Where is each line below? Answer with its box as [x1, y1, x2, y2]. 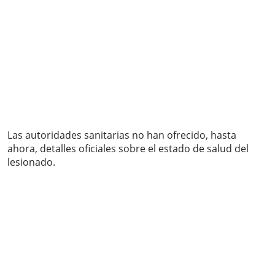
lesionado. [7, 155, 55, 169]
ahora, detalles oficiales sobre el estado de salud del [7, 142, 249, 156]
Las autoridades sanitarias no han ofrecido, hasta [7, 128, 236, 142]
